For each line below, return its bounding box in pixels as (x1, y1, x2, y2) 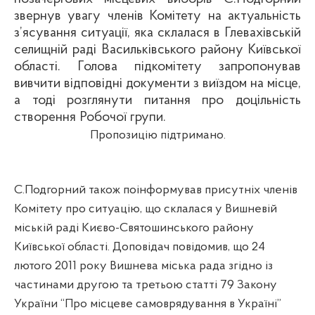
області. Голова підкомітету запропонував (14, 59, 301, 74)
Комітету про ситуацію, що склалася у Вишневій (14, 202, 277, 216)
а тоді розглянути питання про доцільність (14, 93, 301, 108)
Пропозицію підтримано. (89, 128, 226, 142)
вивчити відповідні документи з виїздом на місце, (14, 76, 301, 91)
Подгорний (25, 183, 86, 197)
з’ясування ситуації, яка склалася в (14, 25, 224, 40)
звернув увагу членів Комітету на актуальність (14, 8, 301, 23)
